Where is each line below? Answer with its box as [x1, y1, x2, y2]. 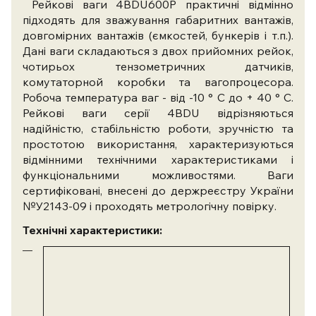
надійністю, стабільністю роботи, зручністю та [23, 121, 293, 136]
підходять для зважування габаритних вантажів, [23, 13, 293, 28]
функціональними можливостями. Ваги [23, 168, 293, 183]
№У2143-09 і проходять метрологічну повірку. [23, 199, 276, 214]
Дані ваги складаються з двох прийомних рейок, [23, 44, 293, 59]
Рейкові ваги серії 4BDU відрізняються [23, 106, 293, 121]
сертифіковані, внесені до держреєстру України [23, 183, 293, 198]
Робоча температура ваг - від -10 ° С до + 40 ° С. [23, 90, 293, 105]
